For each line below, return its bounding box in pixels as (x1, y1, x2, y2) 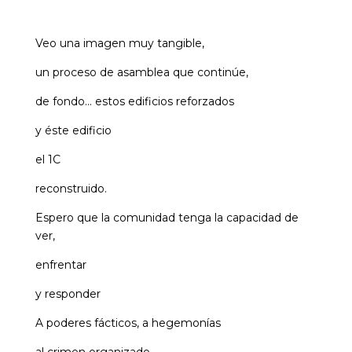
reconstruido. (35, 181, 107, 196)
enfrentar (35, 258, 86, 273)
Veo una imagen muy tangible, (35, 36, 204, 51)
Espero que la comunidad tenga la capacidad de (35, 211, 299, 225)
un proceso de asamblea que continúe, (35, 65, 248, 80)
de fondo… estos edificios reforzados (35, 94, 234, 109)
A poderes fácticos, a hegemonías (35, 316, 221, 331)
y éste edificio (35, 123, 112, 138)
